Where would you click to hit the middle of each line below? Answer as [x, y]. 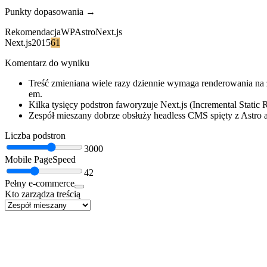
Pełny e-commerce [40, 183]
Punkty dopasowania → [50, 11]
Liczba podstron [35, 135]
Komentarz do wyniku [47, 63]
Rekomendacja [33, 32]
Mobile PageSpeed [40, 159]
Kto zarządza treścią [43, 194]
